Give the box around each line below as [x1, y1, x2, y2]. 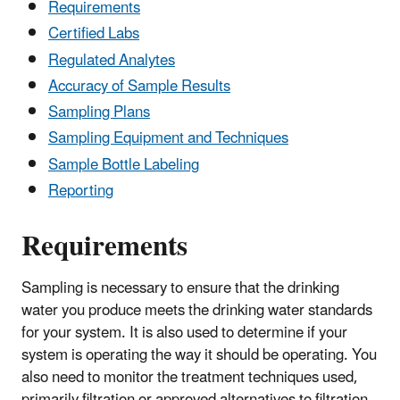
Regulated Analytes [48, 44, 175, 77]
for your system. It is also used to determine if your [21, 316, 347, 349]
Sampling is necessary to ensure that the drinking [21, 271, 339, 304]
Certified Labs [48, 18, 139, 51]
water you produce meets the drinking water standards [21, 294, 372, 327]
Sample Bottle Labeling [48, 148, 199, 181]
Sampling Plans [48, 96, 150, 129]
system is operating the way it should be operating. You [21, 338, 377, 371]
